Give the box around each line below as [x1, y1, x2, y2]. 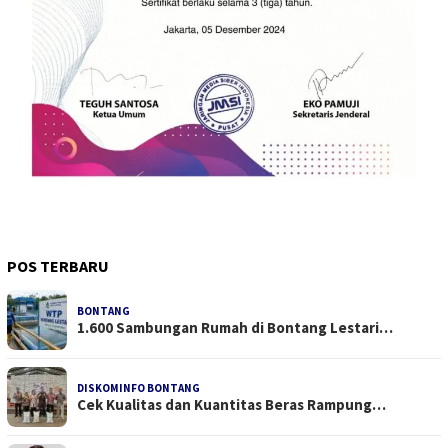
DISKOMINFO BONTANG [77, 381, 200, 396]
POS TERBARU [7, 256, 109, 277]
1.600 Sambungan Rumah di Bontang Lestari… [77, 318, 393, 338]
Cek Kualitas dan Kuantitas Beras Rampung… [77, 395, 386, 415]
